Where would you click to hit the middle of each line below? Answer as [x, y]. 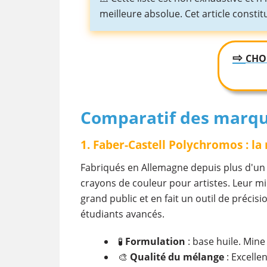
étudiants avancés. [122, 214]
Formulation [155, 241]
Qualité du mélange [177, 257]
